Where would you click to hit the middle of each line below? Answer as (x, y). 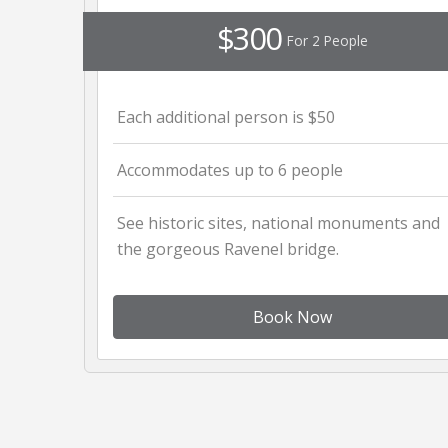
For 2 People (327, 40)
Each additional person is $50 (226, 116)
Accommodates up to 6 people (230, 169)
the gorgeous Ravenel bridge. (228, 248)
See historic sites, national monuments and (278, 222)
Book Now (292, 316)
